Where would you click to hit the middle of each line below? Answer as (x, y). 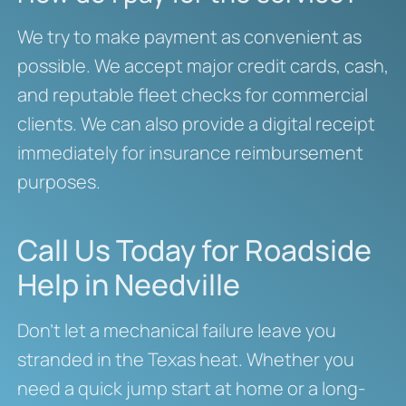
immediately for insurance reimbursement (190, 152)
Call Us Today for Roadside (194, 250)
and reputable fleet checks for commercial (192, 94)
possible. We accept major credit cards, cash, (203, 65)
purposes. (58, 181)
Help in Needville (128, 284)
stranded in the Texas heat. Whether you (185, 359)
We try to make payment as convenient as (189, 36)
